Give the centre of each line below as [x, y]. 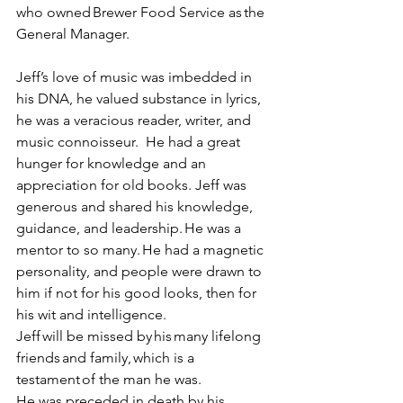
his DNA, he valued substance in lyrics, [140, 99]
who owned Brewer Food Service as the [142, 13]
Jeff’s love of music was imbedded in [136, 77]
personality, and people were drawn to [141, 272]
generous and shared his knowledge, [136, 207]
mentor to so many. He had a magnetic [142, 250]
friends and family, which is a [107, 358]
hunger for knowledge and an [113, 164]
